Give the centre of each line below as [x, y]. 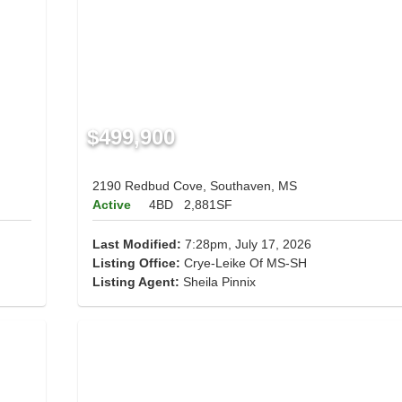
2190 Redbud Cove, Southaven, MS [194, 186]
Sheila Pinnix [219, 282]
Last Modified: [136, 245]
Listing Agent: [137, 282]
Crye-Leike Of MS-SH [243, 263]
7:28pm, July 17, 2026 [246, 245]
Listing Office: [136, 263]
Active [111, 205]
